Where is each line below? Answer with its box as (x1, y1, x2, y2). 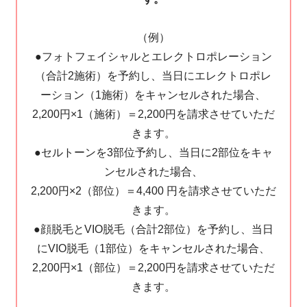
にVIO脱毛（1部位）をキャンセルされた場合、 (36, 243, 270, 255)
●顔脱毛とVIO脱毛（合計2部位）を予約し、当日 (33, 223, 273, 236)
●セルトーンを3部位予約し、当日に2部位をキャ (34, 147, 273, 159)
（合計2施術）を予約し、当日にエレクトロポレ (35, 70, 272, 82)
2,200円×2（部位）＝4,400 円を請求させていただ (30, 185, 276, 197)
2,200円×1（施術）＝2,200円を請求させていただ (32, 108, 275, 121)
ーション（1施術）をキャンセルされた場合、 (40, 89, 267, 101)
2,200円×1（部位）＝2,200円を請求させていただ (32, 262, 275, 274)
